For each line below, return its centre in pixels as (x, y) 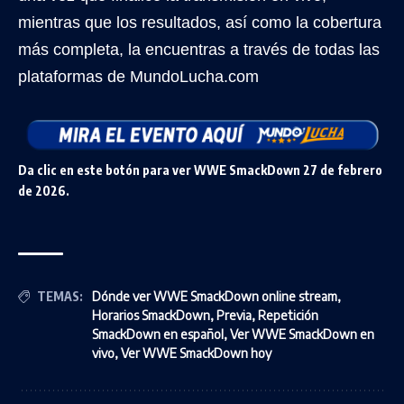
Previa (234, 316)
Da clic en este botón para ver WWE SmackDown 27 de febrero (200, 170)
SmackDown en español (158, 335)
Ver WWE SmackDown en (302, 335)
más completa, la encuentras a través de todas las (199, 50)
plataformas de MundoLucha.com (138, 77)
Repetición (288, 316)
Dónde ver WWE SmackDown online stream (215, 297)
